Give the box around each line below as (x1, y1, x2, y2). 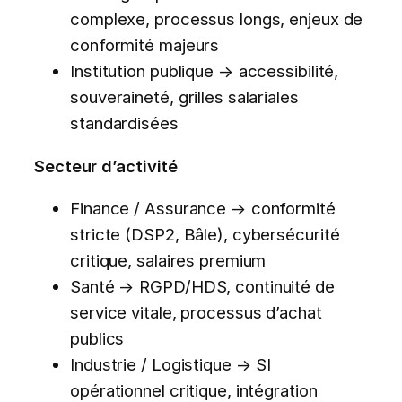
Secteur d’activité (34, 155, 179, 176)
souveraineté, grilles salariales (70, 87, 299, 108)
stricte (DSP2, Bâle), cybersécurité (70, 224, 340, 245)
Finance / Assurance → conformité (70, 198, 336, 219)
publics (70, 328, 125, 349)
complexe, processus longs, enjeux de (70, 9, 363, 30)
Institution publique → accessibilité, (70, 61, 339, 82)
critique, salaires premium (70, 250, 267, 271)
